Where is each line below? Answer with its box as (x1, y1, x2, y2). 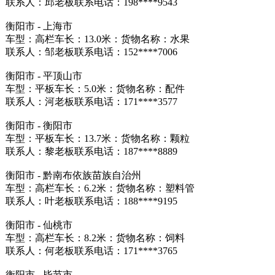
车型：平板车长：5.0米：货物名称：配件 (5, 83, 185, 94)
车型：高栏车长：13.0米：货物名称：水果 (5, 34, 190, 44)
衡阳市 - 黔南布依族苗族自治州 (5, 170, 141, 180)
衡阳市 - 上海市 (5, 21, 72, 31)
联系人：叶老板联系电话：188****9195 (5, 196, 177, 206)
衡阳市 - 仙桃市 (5, 220, 72, 230)
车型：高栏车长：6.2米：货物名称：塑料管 (5, 183, 195, 193)
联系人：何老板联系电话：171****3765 (5, 246, 177, 256)
